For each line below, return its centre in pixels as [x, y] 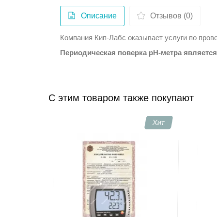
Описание [99, 15]
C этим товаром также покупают [121, 98]
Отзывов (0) [172, 15]
